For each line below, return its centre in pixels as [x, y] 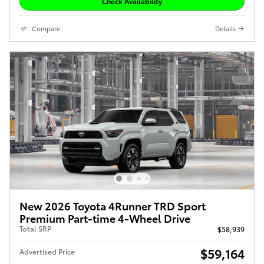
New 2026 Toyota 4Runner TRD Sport [113, 205]
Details [225, 28]
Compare [46, 28]
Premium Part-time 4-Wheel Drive [105, 217]
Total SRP [35, 228]
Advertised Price [47, 251]
